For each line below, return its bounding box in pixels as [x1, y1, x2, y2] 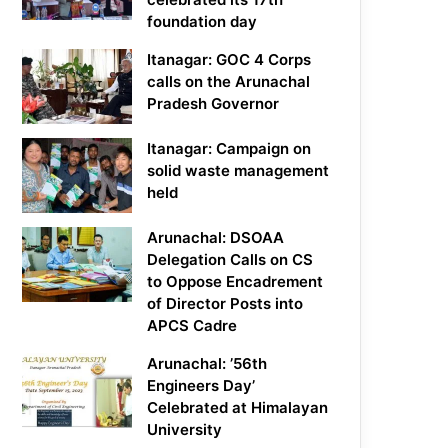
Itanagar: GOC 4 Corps [147, 50, 312, 70]
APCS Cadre [147, 316, 238, 336]
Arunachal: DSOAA [147, 228, 285, 248]
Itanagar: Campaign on [147, 139, 312, 159]
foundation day [147, 12, 258, 32]
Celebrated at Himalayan [147, 398, 329, 418]
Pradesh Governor [147, 94, 280, 114]
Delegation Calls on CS [147, 250, 314, 270]
